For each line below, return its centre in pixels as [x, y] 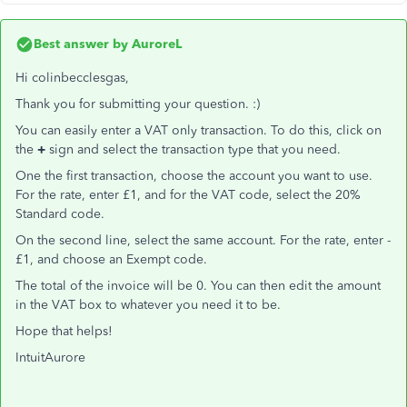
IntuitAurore [50, 357]
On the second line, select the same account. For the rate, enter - [203, 240]
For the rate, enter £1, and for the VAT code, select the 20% [188, 195]
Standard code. [60, 214]
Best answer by [81, 44]
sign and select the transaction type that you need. [193, 149]
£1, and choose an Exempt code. [111, 259]
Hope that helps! [64, 331]
